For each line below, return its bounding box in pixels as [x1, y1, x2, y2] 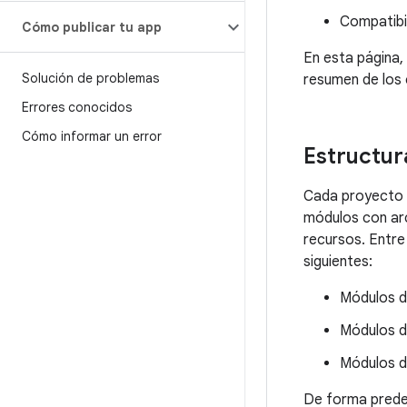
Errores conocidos [22, 99, 132, 115]
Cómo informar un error [22, 128, 162, 144]
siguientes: [303, 253, 372, 271]
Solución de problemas [22, 70, 159, 86]
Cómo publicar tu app [22, 19, 162, 35]
